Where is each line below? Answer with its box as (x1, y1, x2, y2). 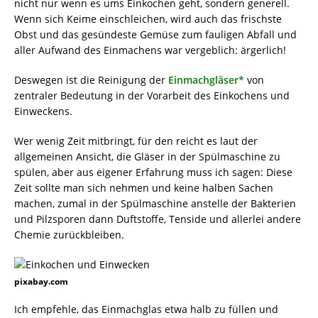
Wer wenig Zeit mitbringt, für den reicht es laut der (14, 134, 258, 148)
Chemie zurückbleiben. (14, 228, 124, 241)
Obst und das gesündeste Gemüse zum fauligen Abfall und (14, 28, 297, 41)
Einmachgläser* (168, 73, 244, 87)
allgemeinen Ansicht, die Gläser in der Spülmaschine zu (14, 150, 280, 163)
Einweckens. (14, 104, 72, 118)
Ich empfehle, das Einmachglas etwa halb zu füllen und (14, 302, 278, 316)
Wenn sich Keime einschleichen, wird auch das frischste (14, 12, 282, 26)
